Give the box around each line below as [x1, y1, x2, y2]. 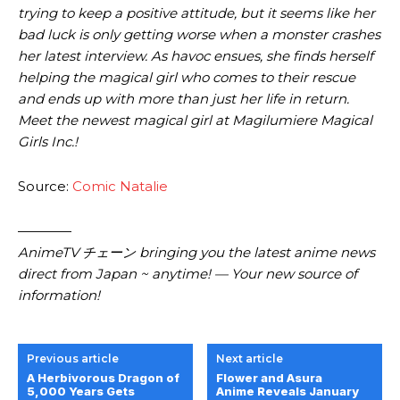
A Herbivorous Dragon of [27, 371, 179, 386]
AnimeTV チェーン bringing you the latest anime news [18, 244, 375, 262]
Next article [216, 352, 284, 366]
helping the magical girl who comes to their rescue [18, 69, 355, 87]
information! [18, 287, 100, 304]
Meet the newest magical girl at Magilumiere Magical [18, 112, 372, 129]
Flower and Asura [216, 371, 323, 386]
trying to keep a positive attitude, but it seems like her [18, 4, 375, 22]
